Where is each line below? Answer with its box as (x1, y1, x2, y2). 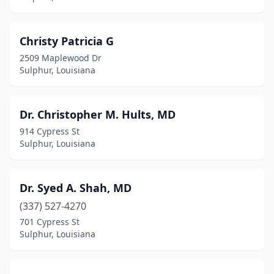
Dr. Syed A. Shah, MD (20, 180, 131, 195)
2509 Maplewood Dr (20, 52, 102, 64)
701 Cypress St (20, 216, 80, 228)
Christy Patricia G (20, 34, 114, 48)
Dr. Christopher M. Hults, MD (20, 107, 176, 122)
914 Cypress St (20, 125, 80, 137)
